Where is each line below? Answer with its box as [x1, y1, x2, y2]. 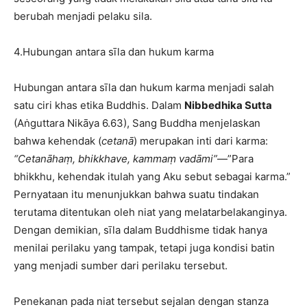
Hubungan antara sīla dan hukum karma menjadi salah [14, 81, 274, 95]
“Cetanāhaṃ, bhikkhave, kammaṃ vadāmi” [14, 152, 217, 166]
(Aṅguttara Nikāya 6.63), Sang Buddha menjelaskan [14, 116, 260, 130]
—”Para [217, 152, 254, 166]
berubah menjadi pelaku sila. [14, 10, 152, 23]
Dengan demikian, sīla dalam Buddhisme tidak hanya [14, 223, 267, 237]
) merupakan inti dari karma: [134, 134, 268, 148]
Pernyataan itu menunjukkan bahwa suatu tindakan [14, 188, 259, 201]
